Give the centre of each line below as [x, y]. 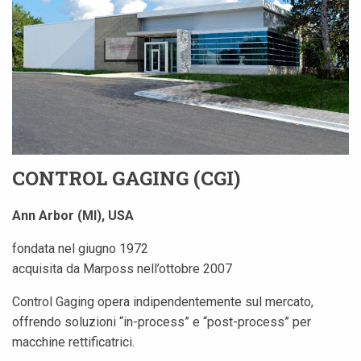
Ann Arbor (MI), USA [73, 216]
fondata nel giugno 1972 [80, 249]
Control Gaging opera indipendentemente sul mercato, [163, 302]
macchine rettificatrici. [73, 342]
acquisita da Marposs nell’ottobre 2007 [122, 269]
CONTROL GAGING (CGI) [126, 178]
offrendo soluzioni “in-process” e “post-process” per [162, 322]
